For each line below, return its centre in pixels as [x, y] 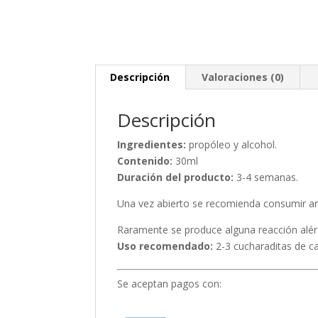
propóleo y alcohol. [232, 144]
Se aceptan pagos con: [170, 284]
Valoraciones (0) [243, 77]
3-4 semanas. [266, 177]
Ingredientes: [152, 144]
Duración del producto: [176, 177]
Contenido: [145, 161]
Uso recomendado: [165, 246]
